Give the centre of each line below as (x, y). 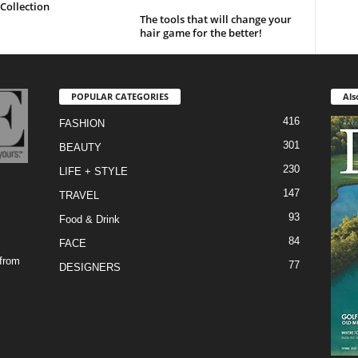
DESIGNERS (89, 267)
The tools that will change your (215, 19)
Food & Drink (89, 219)
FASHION (82, 123)
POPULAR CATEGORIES (119, 96)
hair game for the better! (201, 32)
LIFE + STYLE (93, 171)
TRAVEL (79, 195)
